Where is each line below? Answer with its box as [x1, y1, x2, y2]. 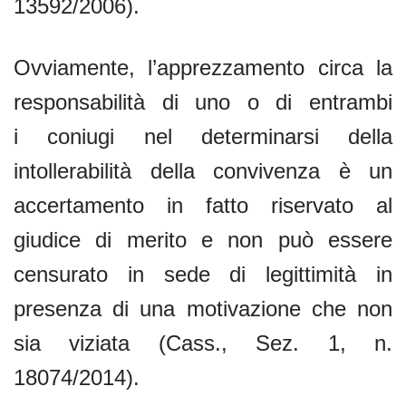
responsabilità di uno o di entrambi [14, 89, 392, 114]
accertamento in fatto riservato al [14, 192, 392, 217]
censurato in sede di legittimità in [14, 261, 392, 286]
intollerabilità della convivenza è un [14, 158, 392, 183]
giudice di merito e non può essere [14, 227, 392, 252]
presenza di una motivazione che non [14, 295, 392, 321]
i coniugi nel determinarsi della [14, 123, 392, 149]
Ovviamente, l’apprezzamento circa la [14, 54, 392, 80]
